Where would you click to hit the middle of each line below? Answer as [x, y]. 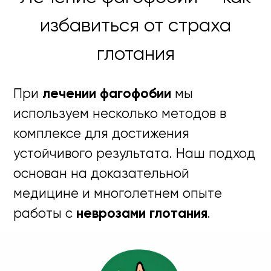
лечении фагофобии [107, 95]
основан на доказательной [102, 175]
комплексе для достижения [102, 135]
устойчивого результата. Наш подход [135, 155]
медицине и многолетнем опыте [118, 194]
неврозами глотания [142, 214]
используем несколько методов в [120, 115]
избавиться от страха [135, 26]
